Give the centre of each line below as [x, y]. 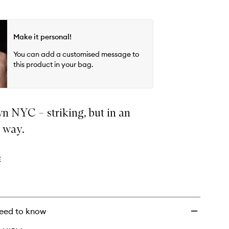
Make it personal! [42, 37]
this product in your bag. [53, 64]
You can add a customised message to [76, 54]
